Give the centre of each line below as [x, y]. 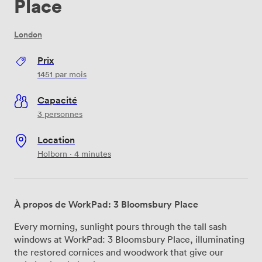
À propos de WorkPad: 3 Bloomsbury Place [106, 204]
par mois [70, 74]
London [28, 34]
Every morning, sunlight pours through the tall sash [120, 226]
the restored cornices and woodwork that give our [119, 252]
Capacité [57, 100]
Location [56, 139]
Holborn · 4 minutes [74, 153]
